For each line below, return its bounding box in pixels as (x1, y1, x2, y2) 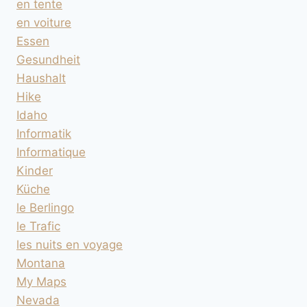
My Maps (16, 274, 66, 288)
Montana (16, 256, 65, 270)
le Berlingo (16, 200, 74, 214)
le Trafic (16, 219, 60, 233)
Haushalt (16, 71, 66, 85)
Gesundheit (16, 52, 80, 66)
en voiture (16, 15, 71, 29)
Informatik (16, 126, 71, 140)
